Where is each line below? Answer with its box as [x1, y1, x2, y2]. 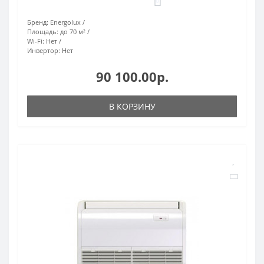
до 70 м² [60, 27, 85, 36]
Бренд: [27, 17, 48, 27]
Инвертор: [27, 45, 60, 55]
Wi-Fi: [27, 36, 44, 45]
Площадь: [27, 27, 58, 36]
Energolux [50, 17, 81, 27]
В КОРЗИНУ [108, 100, 156, 112]
